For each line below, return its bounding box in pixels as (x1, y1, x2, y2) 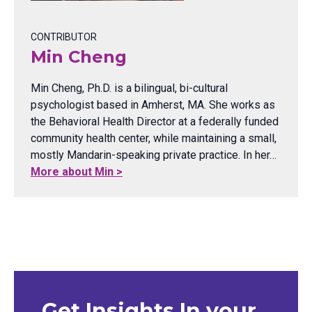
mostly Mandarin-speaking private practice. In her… (31, 148, 276, 162)
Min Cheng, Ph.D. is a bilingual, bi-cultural (31, 81, 228, 95)
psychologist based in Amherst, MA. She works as (31, 98, 275, 112)
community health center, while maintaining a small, (31, 132, 276, 146)
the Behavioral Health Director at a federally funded (31, 115, 279, 129)
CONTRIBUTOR (31, 31, 97, 43)
